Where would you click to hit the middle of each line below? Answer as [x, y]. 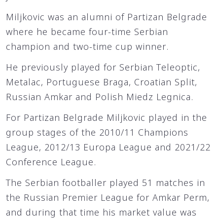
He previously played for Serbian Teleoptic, [103, 67]
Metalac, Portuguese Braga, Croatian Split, [102, 82]
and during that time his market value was [101, 212]
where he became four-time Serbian [87, 32]
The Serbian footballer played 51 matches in [106, 183]
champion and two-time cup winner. [87, 46]
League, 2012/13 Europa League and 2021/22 [108, 147]
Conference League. [51, 162]
